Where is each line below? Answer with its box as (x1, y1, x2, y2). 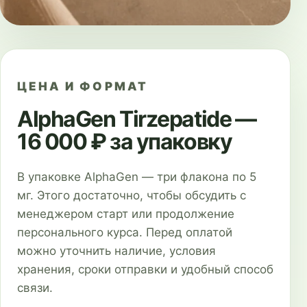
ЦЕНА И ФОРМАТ (17, 79, 148, 93)
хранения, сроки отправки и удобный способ (17, 262, 273, 276)
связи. (17, 281, 53, 295)
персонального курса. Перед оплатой (17, 225, 232, 239)
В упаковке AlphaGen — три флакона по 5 (17, 170, 256, 184)
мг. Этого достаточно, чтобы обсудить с (17, 188, 246, 202)
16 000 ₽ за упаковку (17, 128, 232, 155)
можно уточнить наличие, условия (17, 244, 216, 258)
